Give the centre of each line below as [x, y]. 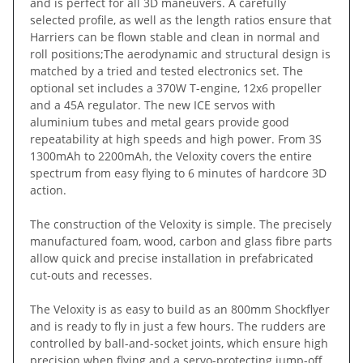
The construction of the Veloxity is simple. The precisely [181, 224]
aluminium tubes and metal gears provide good [160, 122]
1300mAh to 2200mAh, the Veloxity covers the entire [171, 156]
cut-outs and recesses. [91, 275]
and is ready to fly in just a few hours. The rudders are [178, 326]
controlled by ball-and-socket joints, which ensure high [179, 343]
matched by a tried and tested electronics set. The [167, 70]
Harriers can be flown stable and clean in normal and [175, 36]
